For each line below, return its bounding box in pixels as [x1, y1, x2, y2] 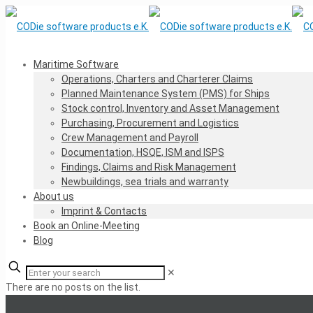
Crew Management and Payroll [61, 132, 198, 143]
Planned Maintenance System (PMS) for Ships [61, 88, 270, 99]
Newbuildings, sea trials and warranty [61, 176, 228, 187]
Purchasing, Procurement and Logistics [61, 117, 239, 129]
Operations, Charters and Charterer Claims [61, 73, 253, 85]
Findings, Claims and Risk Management [61, 161, 236, 173]
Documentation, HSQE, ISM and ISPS [61, 147, 224, 158]
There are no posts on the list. [6, 282, 140, 293]
